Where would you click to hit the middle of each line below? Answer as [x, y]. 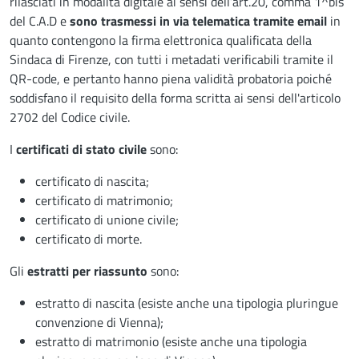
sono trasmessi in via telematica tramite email [197, 20]
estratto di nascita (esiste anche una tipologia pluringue [187, 303]
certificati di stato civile [81, 149]
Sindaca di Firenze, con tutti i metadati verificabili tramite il [171, 59]
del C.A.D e [38, 20]
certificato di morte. [89, 238]
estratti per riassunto [87, 270]
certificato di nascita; [92, 181]
